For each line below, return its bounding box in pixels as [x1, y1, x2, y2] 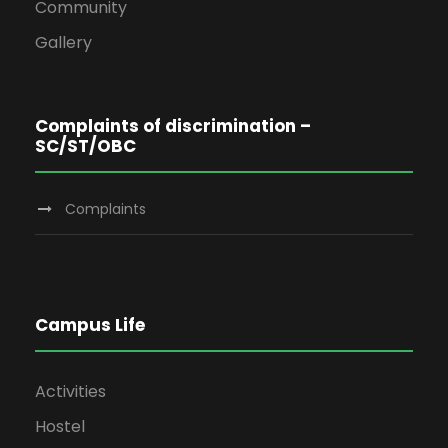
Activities [35, 379, 106, 403]
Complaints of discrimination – [35, 113, 311, 138]
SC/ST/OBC [35, 133, 136, 158]
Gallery [35, 30, 92, 54]
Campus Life [35, 312, 145, 337]
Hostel [35, 414, 85, 438]
